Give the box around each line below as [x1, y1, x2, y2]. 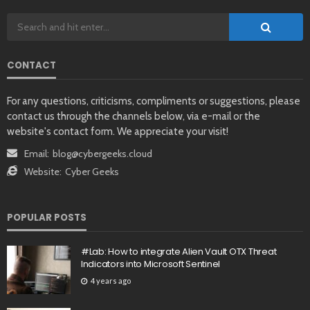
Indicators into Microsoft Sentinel [81, 257, 221, 271]
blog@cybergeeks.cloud [53, 147, 152, 160]
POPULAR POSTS [7, 210, 86, 224]
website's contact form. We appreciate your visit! [7, 125, 228, 138]
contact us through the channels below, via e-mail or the [7, 109, 260, 122]
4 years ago [91, 276, 131, 286]
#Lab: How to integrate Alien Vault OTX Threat [81, 244, 277, 258]
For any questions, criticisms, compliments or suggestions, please [7, 94, 300, 107]
